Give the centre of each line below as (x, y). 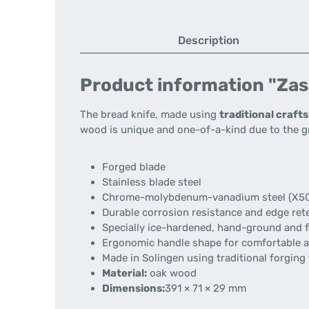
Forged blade (134, 167)
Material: (124, 273)
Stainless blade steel (152, 182)
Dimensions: (133, 288)
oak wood (172, 273)
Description (209, 40)
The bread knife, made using (150, 114)
